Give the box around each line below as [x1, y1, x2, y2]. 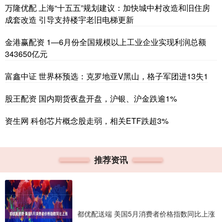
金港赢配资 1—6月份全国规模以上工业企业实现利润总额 [5, 36, 206, 48]
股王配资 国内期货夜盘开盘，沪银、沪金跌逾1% [5, 92, 177, 104]
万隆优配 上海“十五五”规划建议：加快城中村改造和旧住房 [5, 1, 210, 13]
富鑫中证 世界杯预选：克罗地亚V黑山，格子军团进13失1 [5, 70, 208, 82]
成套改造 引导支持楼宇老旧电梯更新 [5, 13, 134, 25]
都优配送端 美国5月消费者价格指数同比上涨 [77, 208, 215, 219]
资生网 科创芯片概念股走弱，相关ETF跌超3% [5, 114, 168, 126]
